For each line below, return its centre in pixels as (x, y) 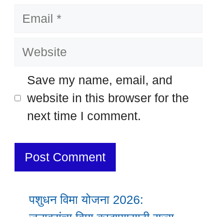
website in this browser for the (108, 98)
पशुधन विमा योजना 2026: (86, 200)
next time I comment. (84, 116)
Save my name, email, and (100, 80)
